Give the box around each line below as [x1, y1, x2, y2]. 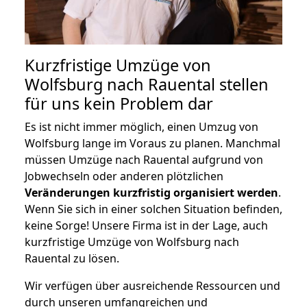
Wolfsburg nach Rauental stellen [25, 73, 269, 95]
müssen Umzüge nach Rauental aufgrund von [25, 151, 263, 167]
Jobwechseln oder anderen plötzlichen [25, 168, 223, 184]
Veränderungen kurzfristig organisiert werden [25, 184, 278, 200]
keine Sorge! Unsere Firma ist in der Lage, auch [25, 217, 268, 233]
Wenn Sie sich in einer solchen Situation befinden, [25, 201, 282, 217]
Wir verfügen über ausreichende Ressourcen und [25, 278, 280, 293]
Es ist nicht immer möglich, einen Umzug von [25, 119, 258, 134]
